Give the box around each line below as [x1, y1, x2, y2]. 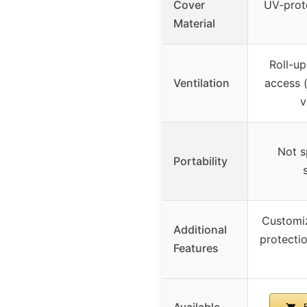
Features [173, 241, 219, 255]
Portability [173, 153, 228, 168]
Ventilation [173, 75, 230, 90]
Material [173, 16, 215, 30]
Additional [173, 222, 227, 236]
